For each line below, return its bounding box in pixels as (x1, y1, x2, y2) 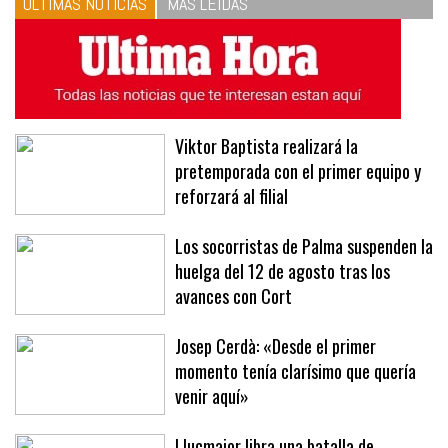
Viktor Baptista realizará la (175, 132, 358, 159)
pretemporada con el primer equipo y (175, 157, 421, 184)
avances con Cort (175, 282, 292, 309)
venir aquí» (175, 382, 249, 409)
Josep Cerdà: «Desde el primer (175, 332, 376, 359)
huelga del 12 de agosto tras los (175, 257, 390, 284)
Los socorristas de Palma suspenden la (175, 232, 433, 259)
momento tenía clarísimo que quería (175, 357, 416, 384)
